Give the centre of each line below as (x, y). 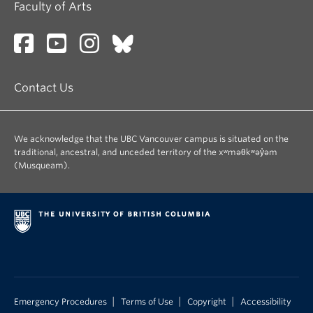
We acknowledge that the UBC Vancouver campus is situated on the (151, 139)
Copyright (207, 302)
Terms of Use (147, 302)
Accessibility (266, 302)
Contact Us (44, 88)
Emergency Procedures (60, 302)
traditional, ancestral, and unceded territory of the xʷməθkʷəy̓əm (146, 152)
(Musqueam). (42, 165)
